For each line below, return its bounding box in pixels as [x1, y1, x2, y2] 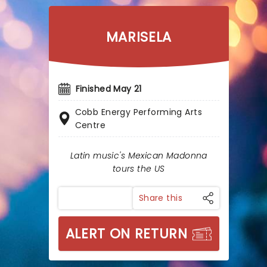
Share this [138, 192, 182, 204]
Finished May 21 [75, 83, 142, 95]
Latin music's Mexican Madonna [70, 150, 207, 162]
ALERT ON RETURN [65, 224, 188, 243]
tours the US [112, 163, 165, 175]
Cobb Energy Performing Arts [74, 106, 202, 118]
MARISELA [105, 27, 172, 46]
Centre [74, 119, 106, 131]
